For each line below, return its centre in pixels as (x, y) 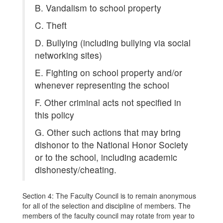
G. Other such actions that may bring (108, 132)
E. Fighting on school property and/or (109, 72)
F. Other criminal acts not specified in (108, 102)
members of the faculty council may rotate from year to (109, 216)
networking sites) (68, 55)
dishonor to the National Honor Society (111, 145)
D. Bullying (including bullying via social (113, 43)
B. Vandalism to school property (98, 8)
